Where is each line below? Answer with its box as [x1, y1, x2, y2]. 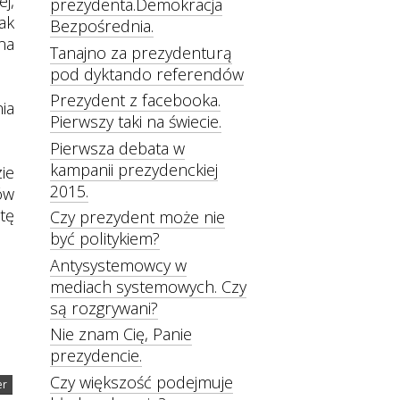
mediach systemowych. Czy [50, 275, 246, 297]
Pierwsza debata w [50, 137, 185, 159]
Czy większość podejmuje [50, 371, 233, 393]
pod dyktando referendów [50, 62, 244, 85]
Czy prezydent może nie [50, 206, 225, 229]
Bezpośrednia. [50, 15, 154, 37]
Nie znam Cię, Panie [50, 323, 192, 346]
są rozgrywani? [50, 296, 158, 319]
